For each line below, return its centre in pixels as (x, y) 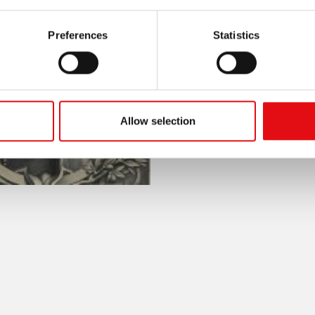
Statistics (236, 34)
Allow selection (157, 121)
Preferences (78, 34)
